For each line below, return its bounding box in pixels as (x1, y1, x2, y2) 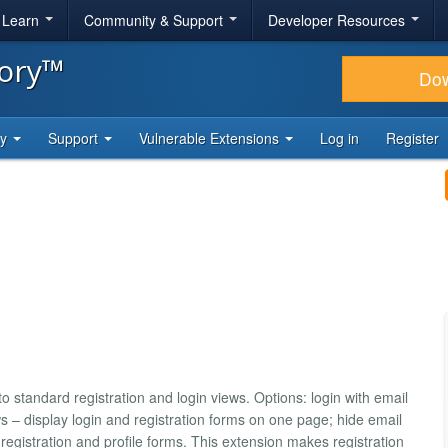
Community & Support (84, 10, 227, 30)
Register (386, 128, 439, 148)
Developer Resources (268, 10, 409, 30)
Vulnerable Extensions (139, 128, 283, 148)
